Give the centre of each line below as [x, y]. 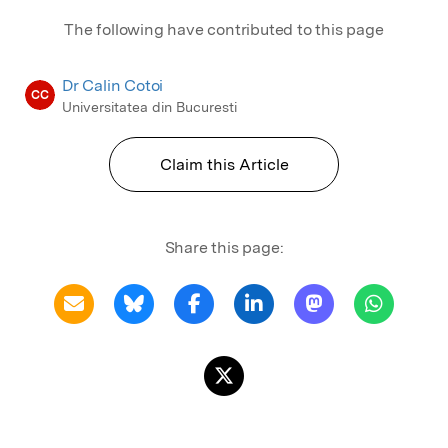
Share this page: [224, 247]
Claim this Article [224, 164]
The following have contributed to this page [224, 29]
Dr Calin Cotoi [113, 85]
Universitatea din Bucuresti [149, 106]
